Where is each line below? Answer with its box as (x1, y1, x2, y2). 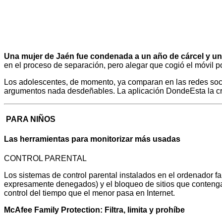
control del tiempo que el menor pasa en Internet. (4, 189, 175, 197)
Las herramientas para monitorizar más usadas (4, 134, 180, 143)
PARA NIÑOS (4, 115, 55, 124)
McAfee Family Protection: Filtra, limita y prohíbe (4, 206, 185, 214)
